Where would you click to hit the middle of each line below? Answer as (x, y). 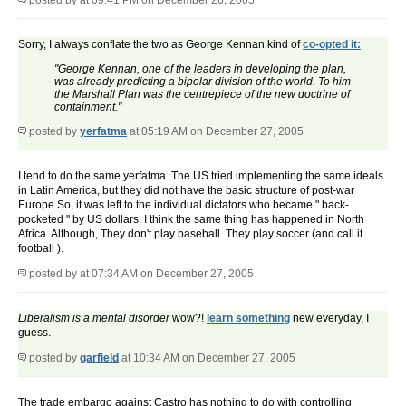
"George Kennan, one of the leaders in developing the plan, (200, 69)
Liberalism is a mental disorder (94, 319)
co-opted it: (332, 45)
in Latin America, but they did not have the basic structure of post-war (186, 191)
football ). (41, 249)
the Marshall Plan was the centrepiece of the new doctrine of (202, 95)
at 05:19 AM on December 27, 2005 (215, 132)
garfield (99, 358)
